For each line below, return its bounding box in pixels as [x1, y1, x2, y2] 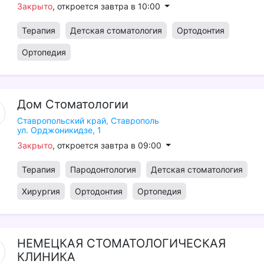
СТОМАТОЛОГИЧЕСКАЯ [86, 236, 226, 250]
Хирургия [21, 186, 60, 196]
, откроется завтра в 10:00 [52, 1, 163, 11]
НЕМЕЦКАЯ [16, 236, 83, 250]
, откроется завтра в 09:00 [52, 140, 164, 150]
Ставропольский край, [16, 115, 108, 126]
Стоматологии [45, 97, 128, 111]
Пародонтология [70, 164, 136, 174]
